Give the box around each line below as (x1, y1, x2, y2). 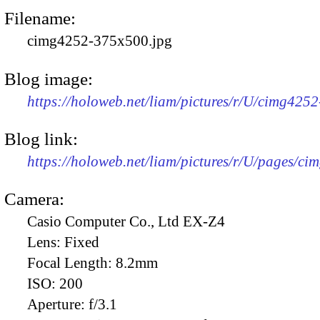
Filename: (4, 9, 76, 29)
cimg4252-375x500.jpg (27, 32, 172, 50)
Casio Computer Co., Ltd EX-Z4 (27, 213, 225, 231)
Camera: (4, 189, 64, 209)
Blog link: (4, 129, 78, 149)
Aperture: (27, 296, 89, 314)
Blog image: (4, 69, 93, 89)
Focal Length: (27, 254, 116, 272)
